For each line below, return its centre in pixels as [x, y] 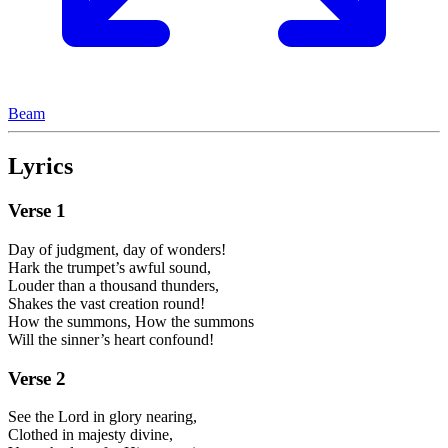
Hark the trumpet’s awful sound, [109, 267]
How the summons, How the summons [131, 321]
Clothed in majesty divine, [90, 435]
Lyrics [40, 166]
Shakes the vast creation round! [106, 303]
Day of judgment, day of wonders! [117, 249]
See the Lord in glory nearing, [102, 417]
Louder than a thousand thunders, [113, 285]
